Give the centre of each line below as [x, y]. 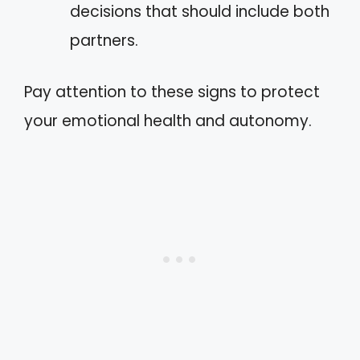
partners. [104, 40]
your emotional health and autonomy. [168, 121]
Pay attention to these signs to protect [172, 92]
